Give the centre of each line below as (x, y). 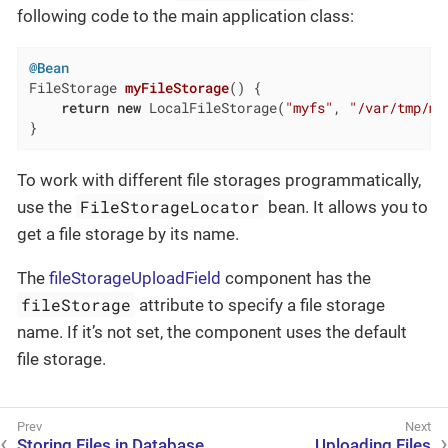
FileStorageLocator (170, 207)
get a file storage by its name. (128, 234)
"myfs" (308, 108)
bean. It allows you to (346, 207)
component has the (296, 278)
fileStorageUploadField (135, 278)
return (84, 108)
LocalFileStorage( (212, 108)
